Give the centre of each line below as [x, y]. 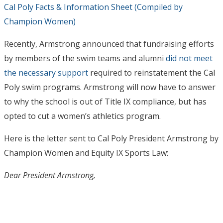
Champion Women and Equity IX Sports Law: [86, 153]
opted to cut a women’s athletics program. [82, 116]
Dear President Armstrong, [51, 175]
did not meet [189, 58]
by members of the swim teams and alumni [85, 58]
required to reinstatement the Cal [152, 72]
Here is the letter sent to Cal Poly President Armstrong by [111, 138]
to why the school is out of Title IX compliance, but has [105, 101]
